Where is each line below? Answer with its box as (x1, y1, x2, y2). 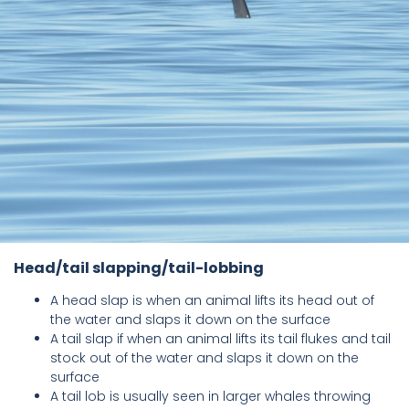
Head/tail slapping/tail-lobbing (14, 257, 264, 279)
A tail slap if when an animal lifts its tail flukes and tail (50, 330, 391, 349)
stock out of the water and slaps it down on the (50, 349, 359, 368)
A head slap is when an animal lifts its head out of (50, 291, 374, 310)
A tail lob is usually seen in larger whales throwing (50, 387, 371, 406)
